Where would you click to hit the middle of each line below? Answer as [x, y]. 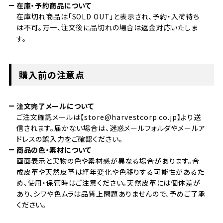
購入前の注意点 [52, 75]
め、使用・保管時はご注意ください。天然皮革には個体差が [108, 183]
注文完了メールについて [55, 106]
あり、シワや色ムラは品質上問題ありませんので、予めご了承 [111, 194]
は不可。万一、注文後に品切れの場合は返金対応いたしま [107, 28]
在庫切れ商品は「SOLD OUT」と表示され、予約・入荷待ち [108, 17]
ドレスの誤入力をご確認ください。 [69, 139]
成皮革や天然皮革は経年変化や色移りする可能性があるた [110, 172]
